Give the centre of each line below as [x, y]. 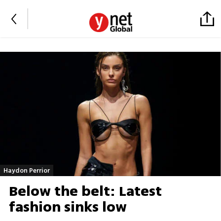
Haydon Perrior [27, 170]
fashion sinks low [68, 207]
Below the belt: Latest [85, 192]
